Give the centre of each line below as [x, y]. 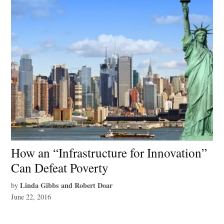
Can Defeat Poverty [60, 168]
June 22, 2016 [31, 197]
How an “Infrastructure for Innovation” [109, 153]
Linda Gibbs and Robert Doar [66, 185]
